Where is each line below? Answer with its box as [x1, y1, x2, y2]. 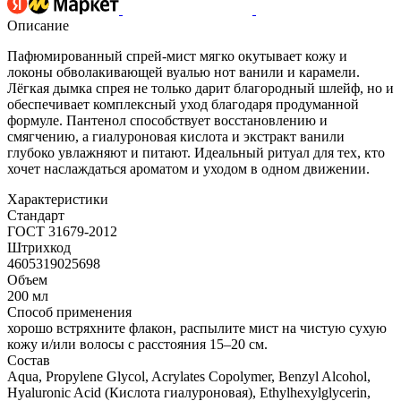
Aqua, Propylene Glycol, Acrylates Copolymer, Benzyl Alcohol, [7, 368, 371, 384]
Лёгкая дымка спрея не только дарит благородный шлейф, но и [7, 80, 394, 96]
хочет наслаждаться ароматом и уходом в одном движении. [7, 160, 370, 176]
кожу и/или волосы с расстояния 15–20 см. [7, 336, 268, 352]
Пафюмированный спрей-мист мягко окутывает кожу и [7, 47, 347, 64]
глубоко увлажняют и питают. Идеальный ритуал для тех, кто [7, 144, 385, 160]
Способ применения [7, 303, 132, 320]
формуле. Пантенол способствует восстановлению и [7, 112, 328, 128]
